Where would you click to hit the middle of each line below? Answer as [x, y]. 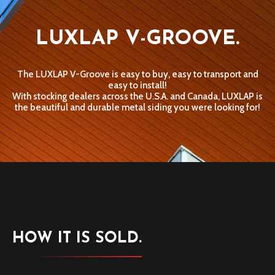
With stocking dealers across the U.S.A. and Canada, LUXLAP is [137, 96]
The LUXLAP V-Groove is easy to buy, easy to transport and [137, 74]
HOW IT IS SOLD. [77, 238]
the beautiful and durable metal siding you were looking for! [137, 107]
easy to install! [137, 85]
